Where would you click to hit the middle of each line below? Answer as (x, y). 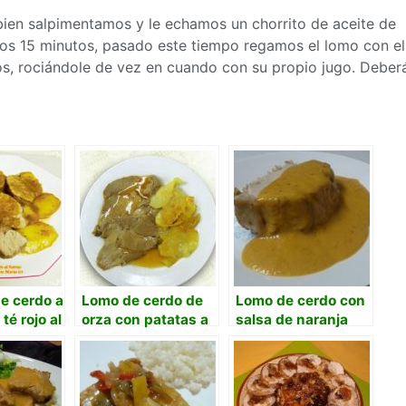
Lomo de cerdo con (300, 301)
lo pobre (109, 339)
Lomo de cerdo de (142, 301)
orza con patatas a (145, 320)
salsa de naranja (292, 320)
